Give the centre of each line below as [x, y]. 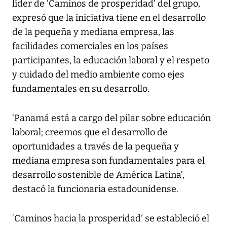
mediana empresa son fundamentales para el [108, 161]
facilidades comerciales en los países [90, 46]
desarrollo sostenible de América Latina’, [98, 175]
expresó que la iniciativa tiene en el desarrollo [109, 18]
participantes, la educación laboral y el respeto [111, 61]
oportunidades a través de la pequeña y [96, 147]
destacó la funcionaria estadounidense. [95, 189]
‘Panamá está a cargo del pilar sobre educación [111, 118]
